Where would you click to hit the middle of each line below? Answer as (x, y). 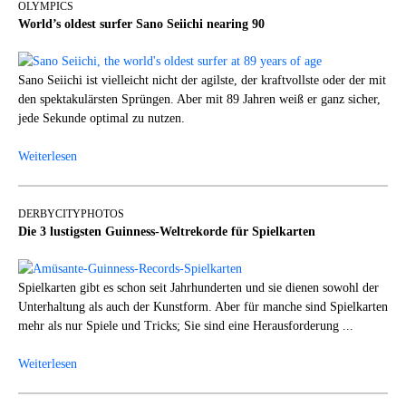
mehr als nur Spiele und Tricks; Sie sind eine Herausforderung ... (186, 325)
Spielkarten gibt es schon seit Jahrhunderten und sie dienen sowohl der (198, 287)
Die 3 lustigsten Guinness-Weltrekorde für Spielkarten (167, 231)
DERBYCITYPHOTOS (71, 213)
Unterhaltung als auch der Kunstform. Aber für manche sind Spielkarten (203, 306)
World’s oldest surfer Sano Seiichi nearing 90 (141, 24)
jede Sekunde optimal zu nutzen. (101, 118)
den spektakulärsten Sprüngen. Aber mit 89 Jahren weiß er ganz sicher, (199, 99)
